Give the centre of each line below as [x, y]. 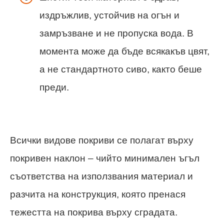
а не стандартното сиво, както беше [121, 69]
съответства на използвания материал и [101, 176]
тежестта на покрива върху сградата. [94, 212]
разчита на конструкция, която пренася [98, 194]
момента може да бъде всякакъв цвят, [124, 51]
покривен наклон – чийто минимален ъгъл [105, 158]
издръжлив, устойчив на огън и [109, 15]
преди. [54, 87]
